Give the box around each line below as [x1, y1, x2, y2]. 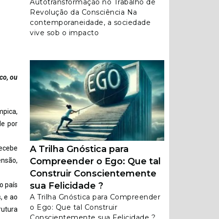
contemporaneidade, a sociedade [30, 18, 151, 27]
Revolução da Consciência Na [30, 8, 137, 17]
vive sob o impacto [30, 28, 99, 37]
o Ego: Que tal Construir [30, 203, 117, 212]
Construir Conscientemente [30, 168, 156, 179]
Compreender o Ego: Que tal [30, 156, 161, 167]
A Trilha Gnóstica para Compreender [30, 193, 160, 201]
